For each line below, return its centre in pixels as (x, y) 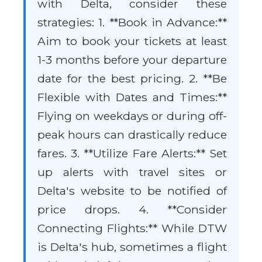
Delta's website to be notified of (132, 191)
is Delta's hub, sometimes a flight (132, 247)
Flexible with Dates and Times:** (132, 97)
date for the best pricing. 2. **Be (132, 79)
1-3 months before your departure (132, 60)
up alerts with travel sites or (132, 172)
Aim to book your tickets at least (132, 41)
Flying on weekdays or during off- (132, 116)
